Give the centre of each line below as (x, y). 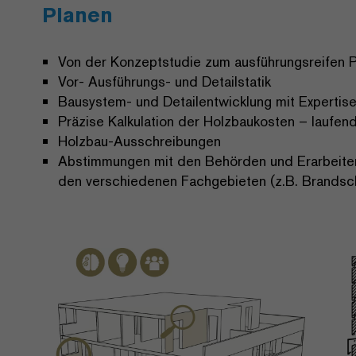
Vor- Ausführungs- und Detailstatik (164, 82)
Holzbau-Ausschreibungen (139, 141)
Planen (77, 15)
